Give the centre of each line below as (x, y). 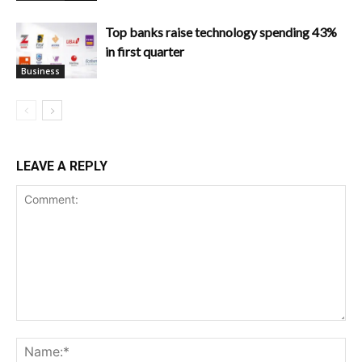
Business (40, 71)
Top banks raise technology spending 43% (221, 32)
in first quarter (145, 51)
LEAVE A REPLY (62, 166)
